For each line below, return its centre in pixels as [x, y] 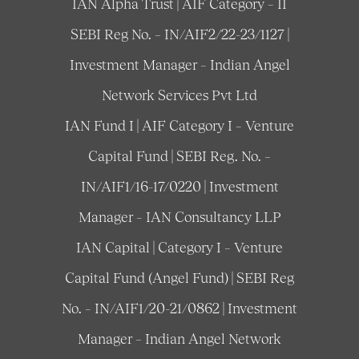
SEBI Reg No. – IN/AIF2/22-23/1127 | [179, 34]
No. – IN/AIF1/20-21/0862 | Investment [179, 308]
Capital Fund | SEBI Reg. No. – [179, 155]
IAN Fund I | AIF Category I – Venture [179, 125]
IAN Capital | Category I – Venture [179, 247]
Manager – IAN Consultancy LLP [179, 216]
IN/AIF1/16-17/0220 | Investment [179, 186]
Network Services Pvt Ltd [179, 95]
